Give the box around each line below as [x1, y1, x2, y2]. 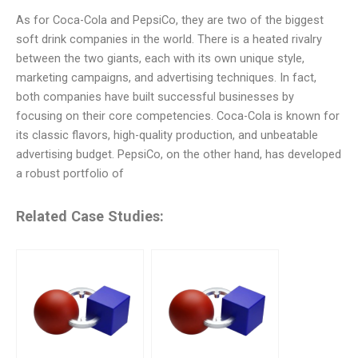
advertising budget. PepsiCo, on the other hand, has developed [16, 147, 341, 161]
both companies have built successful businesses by [16, 89, 294, 104]
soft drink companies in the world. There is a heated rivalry [16, 32, 322, 46]
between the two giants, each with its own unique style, [16, 51, 304, 66]
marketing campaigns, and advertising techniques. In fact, [16, 70, 316, 85]
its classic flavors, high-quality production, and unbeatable [16, 128, 318, 142]
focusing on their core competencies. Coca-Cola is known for [16, 109, 340, 123]
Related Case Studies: [16, 208, 164, 225]
